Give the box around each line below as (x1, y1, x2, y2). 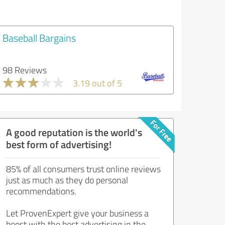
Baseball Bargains (3, 31, 76, 45)
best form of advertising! (6, 137, 111, 151)
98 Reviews (3, 64, 47, 76)
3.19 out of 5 (73, 77, 122, 89)
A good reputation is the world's (6, 125, 142, 139)
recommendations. (6, 185, 76, 197)
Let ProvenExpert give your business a (6, 207, 149, 219)
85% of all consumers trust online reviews (6, 163, 161, 175)
